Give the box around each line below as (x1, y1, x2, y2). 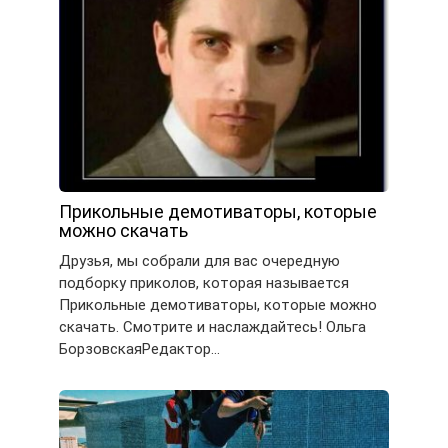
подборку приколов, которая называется (59, 274, 349, 293)
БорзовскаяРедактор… (59, 340, 220, 359)
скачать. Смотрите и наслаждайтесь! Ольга (59, 318, 366, 337)
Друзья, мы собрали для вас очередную (59, 252, 340, 271)
